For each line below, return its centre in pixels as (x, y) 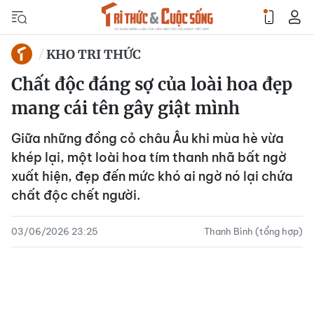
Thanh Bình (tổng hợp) (253, 231)
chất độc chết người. (76, 195)
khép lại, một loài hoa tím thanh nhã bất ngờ (149, 157)
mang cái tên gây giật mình (125, 108)
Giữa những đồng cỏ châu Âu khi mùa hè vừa (148, 138)
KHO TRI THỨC (94, 54)
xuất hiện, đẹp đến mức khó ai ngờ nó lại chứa (152, 176)
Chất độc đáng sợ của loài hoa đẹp (152, 84)
